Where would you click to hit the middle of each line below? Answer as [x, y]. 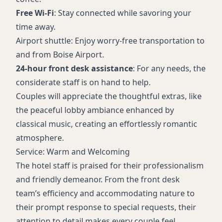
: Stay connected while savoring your [123, 13]
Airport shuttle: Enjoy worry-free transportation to [110, 41]
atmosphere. [40, 138]
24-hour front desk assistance [74, 69]
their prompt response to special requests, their [106, 207]
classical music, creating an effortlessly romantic [107, 124]
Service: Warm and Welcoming [73, 152]
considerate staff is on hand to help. [83, 83]
